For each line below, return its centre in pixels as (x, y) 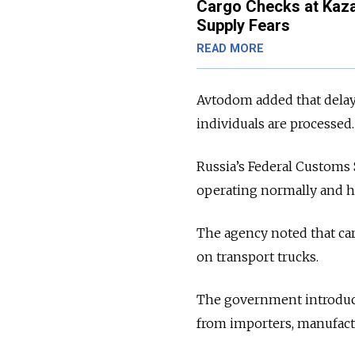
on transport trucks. (258, 257)
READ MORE (230, 49)
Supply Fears (243, 26)
